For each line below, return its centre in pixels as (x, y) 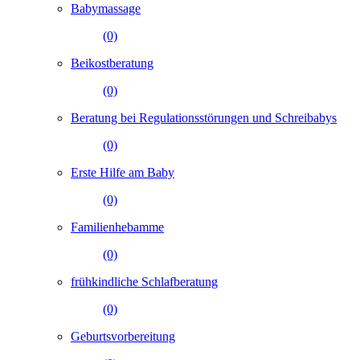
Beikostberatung (112, 63)
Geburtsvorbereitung (123, 336)
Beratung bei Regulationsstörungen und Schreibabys (204, 117)
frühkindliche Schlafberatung (144, 281)
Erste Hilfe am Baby (123, 172)
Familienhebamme (117, 227)
